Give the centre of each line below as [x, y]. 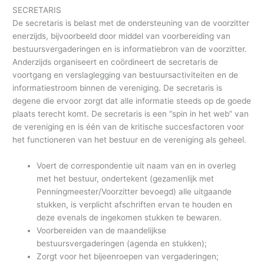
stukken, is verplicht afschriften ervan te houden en [135, 205]
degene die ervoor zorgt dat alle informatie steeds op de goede [132, 101]
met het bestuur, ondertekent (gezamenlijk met [126, 179]
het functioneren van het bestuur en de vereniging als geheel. [130, 140]
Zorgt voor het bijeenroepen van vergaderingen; [128, 257]
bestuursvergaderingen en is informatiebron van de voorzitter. [130, 49]
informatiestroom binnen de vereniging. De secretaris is [118, 88]
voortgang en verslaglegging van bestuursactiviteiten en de [126, 75]
